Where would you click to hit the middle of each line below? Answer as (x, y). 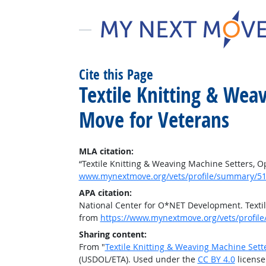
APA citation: (105, 193)
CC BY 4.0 (216, 259)
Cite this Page (116, 75)
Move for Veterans (154, 120)
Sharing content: (113, 234)
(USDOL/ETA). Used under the (138, 259)
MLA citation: (106, 151)
